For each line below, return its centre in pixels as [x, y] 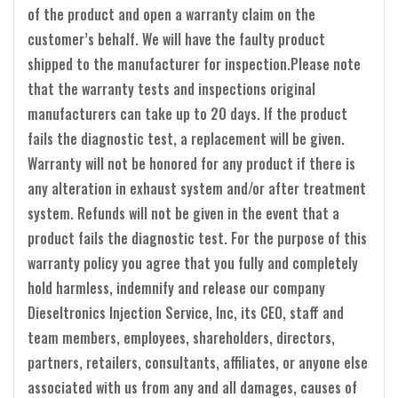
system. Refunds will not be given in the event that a [183, 213]
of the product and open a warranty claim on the [171, 14]
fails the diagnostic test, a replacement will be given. [186, 138]
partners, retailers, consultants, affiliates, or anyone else [198, 362]
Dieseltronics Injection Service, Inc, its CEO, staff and [186, 312]
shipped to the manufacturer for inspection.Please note [194, 64]
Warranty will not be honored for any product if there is [191, 163]
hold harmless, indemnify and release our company [176, 287]
